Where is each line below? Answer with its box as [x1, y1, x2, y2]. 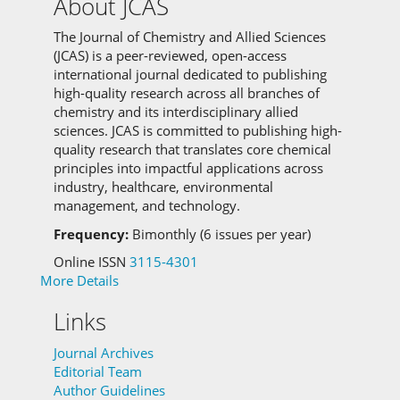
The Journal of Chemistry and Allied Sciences [54, 28, 326, 46]
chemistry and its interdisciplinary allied [54, 103, 298, 121]
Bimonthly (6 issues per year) [132, 224, 311, 243]
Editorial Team [54, 362, 142, 380]
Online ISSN [54, 253, 129, 271]
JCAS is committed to [112, 121, 239, 140]
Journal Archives [54, 343, 154, 362]
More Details [40, 271, 119, 290]
